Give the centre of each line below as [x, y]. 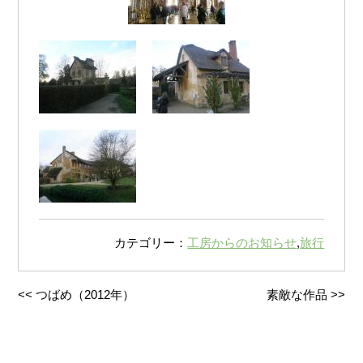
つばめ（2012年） [85, 295]
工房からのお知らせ [242, 242]
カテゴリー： [151, 242]
